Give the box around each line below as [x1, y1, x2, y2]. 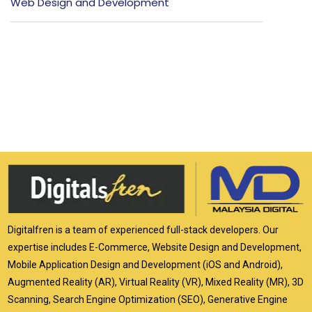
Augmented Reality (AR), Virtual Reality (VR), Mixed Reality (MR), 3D [8, 276, 304, 288]
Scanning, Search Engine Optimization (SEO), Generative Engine [8, 294, 288, 306]
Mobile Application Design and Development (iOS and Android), [8, 259, 283, 271]
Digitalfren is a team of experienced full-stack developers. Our [8, 224, 279, 236]
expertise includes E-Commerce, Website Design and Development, [8, 242, 302, 253]
